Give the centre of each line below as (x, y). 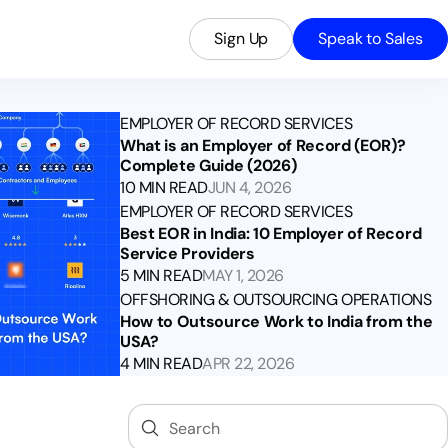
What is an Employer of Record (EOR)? (263, 145)
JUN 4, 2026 (249, 187)
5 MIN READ (161, 275)
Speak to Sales (370, 38)
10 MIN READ (164, 187)
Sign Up (241, 38)
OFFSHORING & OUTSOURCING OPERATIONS (276, 299)
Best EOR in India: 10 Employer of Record (271, 233)
